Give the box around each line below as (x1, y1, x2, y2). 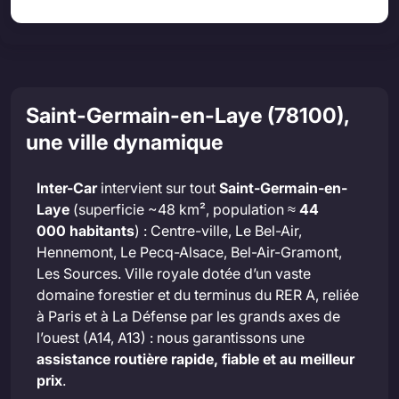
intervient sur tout (97, 179, 219, 198)
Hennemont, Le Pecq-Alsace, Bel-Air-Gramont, (37, 243, 342, 262)
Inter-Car (37, 179, 97, 198)
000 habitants (37, 222, 134, 240)
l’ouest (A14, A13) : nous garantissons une (37, 329, 305, 347)
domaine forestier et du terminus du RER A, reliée (37, 286, 359, 305)
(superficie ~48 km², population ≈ (69, 200, 299, 219)
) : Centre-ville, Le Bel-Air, (134, 222, 302, 240)
